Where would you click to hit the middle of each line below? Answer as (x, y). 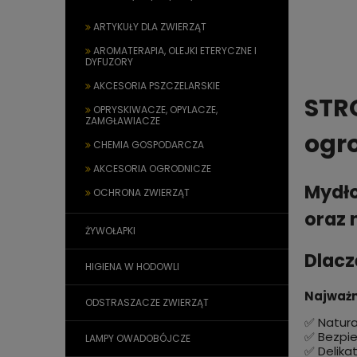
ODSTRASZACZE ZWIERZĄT (147, 302)
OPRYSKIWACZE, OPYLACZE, (155, 110)
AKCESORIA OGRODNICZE (152, 169)
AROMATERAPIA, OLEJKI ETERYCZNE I (175, 51)
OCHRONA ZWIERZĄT (141, 192)
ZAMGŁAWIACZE (123, 121)
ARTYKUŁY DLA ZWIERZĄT (150, 27)
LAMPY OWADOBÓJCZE (138, 338)
